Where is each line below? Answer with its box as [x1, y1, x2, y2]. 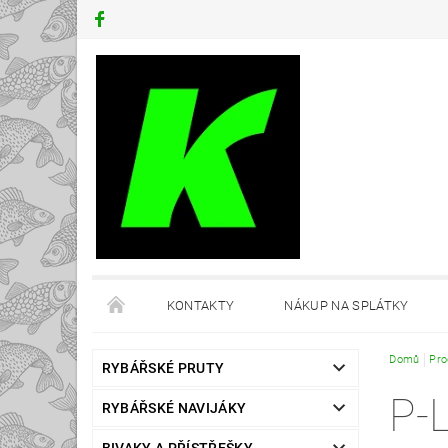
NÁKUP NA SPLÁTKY [284, 298, 409, 314]
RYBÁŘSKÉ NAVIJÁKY [101, 400, 247, 417]
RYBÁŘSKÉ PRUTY [101, 360, 225, 377]
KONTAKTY [166, 298, 235, 314]
